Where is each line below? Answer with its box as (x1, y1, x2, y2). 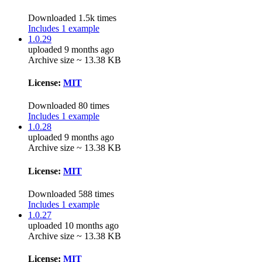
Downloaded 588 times (28, 188, 114, 199)
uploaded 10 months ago (28, 220, 119, 230)
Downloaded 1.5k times (28, 12, 116, 23)
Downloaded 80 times (28, 101, 109, 111)
